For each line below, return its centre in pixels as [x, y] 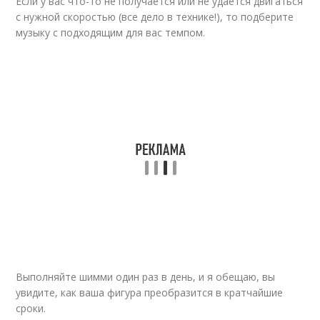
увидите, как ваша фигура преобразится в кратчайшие [150, 292]
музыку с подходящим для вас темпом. [111, 32]
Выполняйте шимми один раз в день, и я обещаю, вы [146, 277]
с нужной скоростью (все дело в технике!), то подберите [155, 17]
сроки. [31, 308]
